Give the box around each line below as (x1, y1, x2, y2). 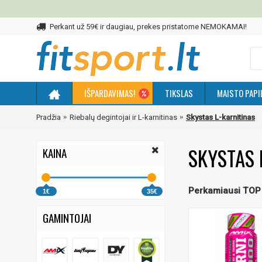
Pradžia (36, 112, 61, 122)
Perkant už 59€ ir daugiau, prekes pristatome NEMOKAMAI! (50, 22, 247, 31)
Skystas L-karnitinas (186, 112, 255, 122)
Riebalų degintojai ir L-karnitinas (70, 112, 177, 122)
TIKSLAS (165, 87, 193, 99)
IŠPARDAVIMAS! (84, 87, 135, 99)
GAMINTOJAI (43, 209, 91, 226)
